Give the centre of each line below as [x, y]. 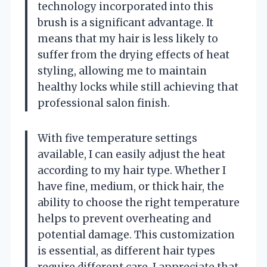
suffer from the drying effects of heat [133, 55]
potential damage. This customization [136, 235]
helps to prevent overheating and [124, 218]
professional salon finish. [104, 103]
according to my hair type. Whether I [132, 170]
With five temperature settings [117, 138]
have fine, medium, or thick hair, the [131, 186]
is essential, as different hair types [126, 251]
